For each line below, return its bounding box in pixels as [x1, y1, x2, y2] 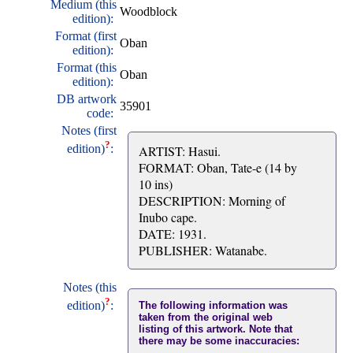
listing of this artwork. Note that [139, 323, 292, 336]
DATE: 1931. [139, 225, 206, 243]
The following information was [139, 299, 288, 312]
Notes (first [61, 124, 117, 138]
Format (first [55, 29, 117, 43]
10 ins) [139, 176, 173, 193]
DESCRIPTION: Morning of [139, 192, 285, 210]
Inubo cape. [139, 209, 197, 226]
